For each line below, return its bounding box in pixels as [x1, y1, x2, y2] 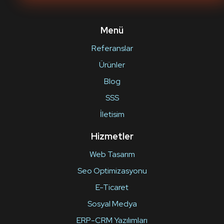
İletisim [99, 109, 124, 119]
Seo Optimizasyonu [77, 165, 147, 176]
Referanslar [91, 43, 133, 53]
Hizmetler [90, 130, 133, 142]
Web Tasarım [89, 149, 135, 159]
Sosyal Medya [87, 198, 137, 209]
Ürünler [99, 59, 125, 70]
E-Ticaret [95, 182, 128, 192]
